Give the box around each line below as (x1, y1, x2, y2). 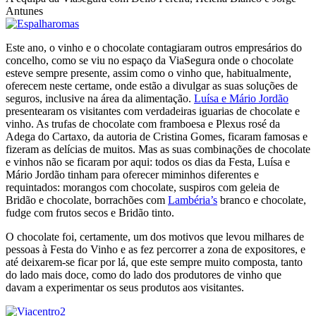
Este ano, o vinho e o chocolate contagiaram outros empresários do (6, 42, 302, 54)
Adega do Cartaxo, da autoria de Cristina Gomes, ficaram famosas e (6, 130, 308, 143)
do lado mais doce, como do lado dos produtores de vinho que (6, 269, 281, 281)
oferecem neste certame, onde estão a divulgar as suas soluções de (6, 80, 298, 92)
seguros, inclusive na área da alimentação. (6, 92, 194, 105)
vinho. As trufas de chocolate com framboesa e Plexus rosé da (6, 118, 280, 130)
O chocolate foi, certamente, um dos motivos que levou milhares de (6, 231, 304, 243)
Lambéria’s (168, 194, 217, 207)
